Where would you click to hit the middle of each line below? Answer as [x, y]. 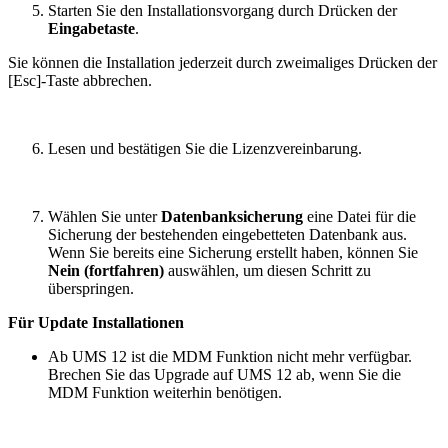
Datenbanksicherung [232, 216]
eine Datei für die [359, 216]
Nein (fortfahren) [106, 270]
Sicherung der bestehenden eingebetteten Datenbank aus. [227, 234]
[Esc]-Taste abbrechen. [80, 80]
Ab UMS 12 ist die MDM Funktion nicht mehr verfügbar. [230, 356]
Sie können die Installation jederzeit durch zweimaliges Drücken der [222, 62]
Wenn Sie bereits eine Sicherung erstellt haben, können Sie [233, 252]
